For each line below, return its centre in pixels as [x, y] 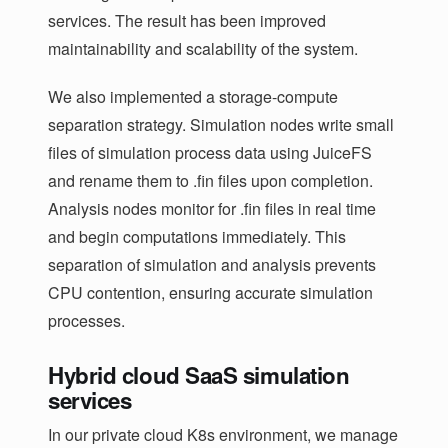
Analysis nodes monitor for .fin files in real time [212, 208]
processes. [86, 320]
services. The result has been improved [187, 20]
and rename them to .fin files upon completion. [210, 180]
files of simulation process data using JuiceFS [210, 152]
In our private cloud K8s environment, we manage [223, 434]
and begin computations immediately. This [197, 236]
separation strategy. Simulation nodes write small [221, 124]
